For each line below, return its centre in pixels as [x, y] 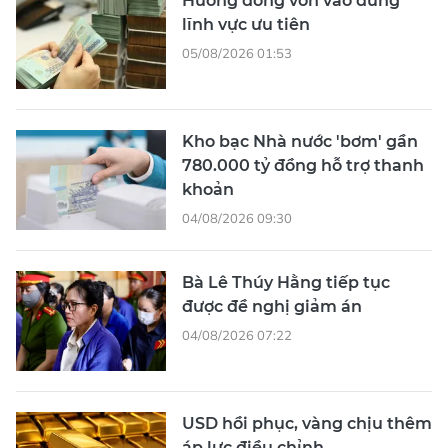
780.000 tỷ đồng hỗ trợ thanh [303, 166]
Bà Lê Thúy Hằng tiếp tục [286, 283]
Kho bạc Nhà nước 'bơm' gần [300, 142]
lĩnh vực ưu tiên [246, 25]
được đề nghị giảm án [272, 307]
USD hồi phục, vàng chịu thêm [307, 424]
